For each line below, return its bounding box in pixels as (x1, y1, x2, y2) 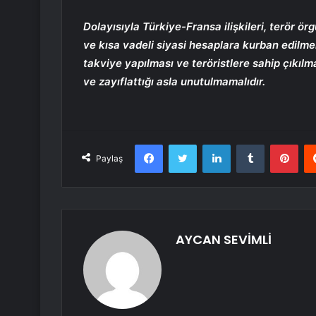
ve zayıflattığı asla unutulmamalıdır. (83, 75, 265, 89)
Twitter (196, 138, 227, 150)
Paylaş (96, 153, 123, 164)
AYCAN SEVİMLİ (176, 231, 272, 249)
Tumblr (264, 138, 293, 150)
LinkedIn (230, 138, 267, 150)
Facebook (162, 138, 205, 150)
